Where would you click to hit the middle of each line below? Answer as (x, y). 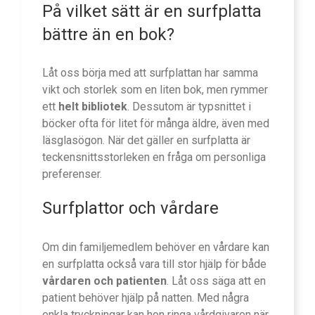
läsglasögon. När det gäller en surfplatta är (146, 141)
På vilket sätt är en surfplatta (152, 11)
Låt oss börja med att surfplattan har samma (150, 73)
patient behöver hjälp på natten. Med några (146, 297)
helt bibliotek (93, 107)
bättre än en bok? (108, 34)
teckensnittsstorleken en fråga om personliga (154, 157)
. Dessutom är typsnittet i (189, 107)
